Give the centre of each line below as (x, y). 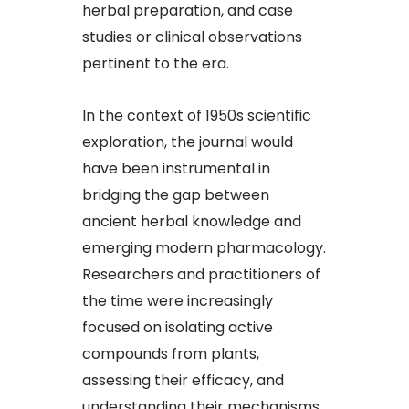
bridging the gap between (176, 195)
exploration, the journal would (188, 142)
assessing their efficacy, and (183, 381)
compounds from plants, (171, 354)
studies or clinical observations (192, 37)
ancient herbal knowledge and (192, 222)
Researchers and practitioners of (201, 275)
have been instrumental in (176, 169)
